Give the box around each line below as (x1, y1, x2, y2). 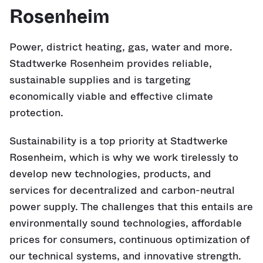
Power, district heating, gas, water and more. (9, 39, 232, 55)
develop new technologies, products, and (9, 166, 211, 181)
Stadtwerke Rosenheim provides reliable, (9, 56, 212, 71)
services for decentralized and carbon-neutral (9, 183, 235, 198)
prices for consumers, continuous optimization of (9, 232, 250, 247)
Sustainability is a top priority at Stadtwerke (9, 133, 228, 149)
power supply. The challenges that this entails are (9, 199, 253, 214)
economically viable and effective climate (9, 89, 213, 104)
